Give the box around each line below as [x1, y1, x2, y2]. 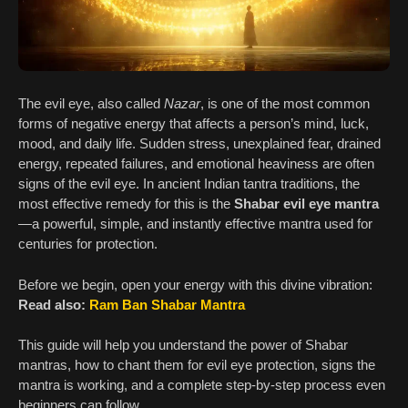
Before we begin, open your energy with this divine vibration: [18, 276, 372, 292]
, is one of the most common [200, 96, 370, 112]
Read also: [18, 296, 89, 312]
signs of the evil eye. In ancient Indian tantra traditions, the [18, 176, 360, 192]
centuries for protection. [18, 236, 158, 252]
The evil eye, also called [18, 96, 164, 112]
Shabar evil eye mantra [234, 196, 379, 212]
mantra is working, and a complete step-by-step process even [18, 377, 385, 393]
